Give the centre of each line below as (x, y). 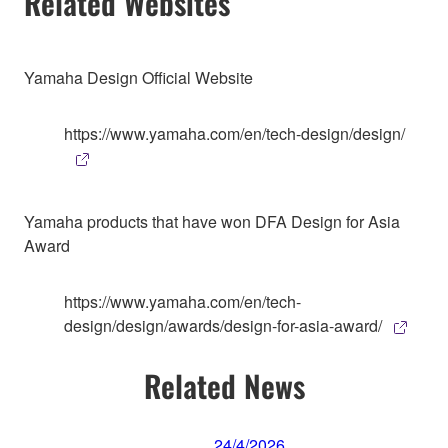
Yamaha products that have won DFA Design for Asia (212, 221)
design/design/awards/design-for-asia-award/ (223, 325)
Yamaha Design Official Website (138, 77)
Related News (224, 385)
